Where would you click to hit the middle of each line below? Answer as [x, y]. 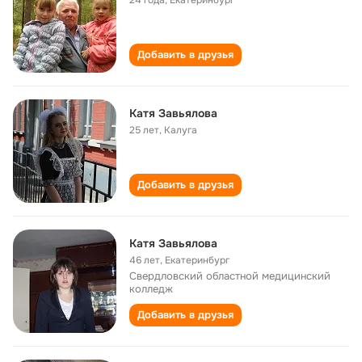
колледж [151, 289]
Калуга [181, 130]
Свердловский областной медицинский [230, 276]
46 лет [145, 260]
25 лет [144, 130]
